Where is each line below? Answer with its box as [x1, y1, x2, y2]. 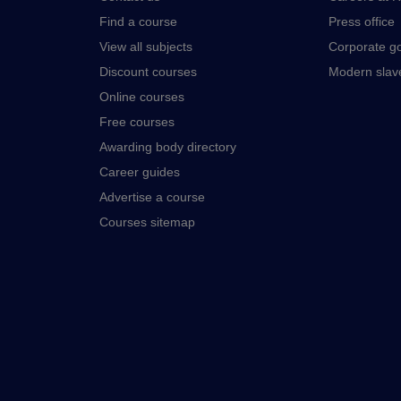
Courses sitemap [99, 215, 195, 229]
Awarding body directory [99, 140, 236, 154]
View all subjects [99, 39, 192, 54]
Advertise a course [99, 190, 205, 204]
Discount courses [99, 64, 197, 79]
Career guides [99, 165, 180, 179]
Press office [328, 14, 395, 29]
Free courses [99, 115, 175, 129]
